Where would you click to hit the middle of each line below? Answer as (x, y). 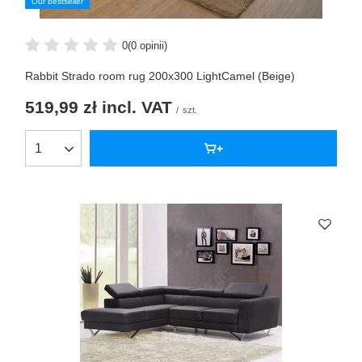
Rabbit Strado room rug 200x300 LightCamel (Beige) (160, 76)
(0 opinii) (147, 45)
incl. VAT (135, 107)
